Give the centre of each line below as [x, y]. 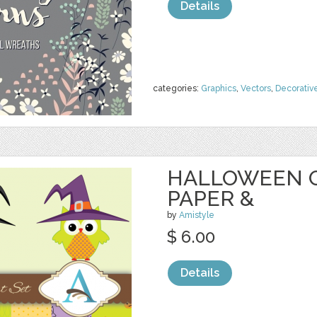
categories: [177, 88]
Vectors [256, 88]
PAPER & [211, 198]
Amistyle [197, 215]
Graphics [219, 88]
